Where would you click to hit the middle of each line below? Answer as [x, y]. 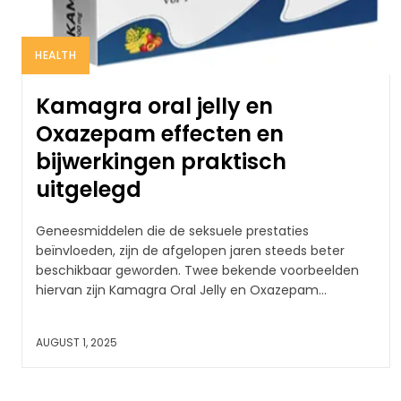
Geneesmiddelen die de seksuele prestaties [172, 230]
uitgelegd [89, 189]
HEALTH [55, 55]
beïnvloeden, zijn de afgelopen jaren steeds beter [190, 250]
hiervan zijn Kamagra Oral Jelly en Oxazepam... [181, 290]
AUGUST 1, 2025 [77, 342]
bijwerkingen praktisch [161, 161]
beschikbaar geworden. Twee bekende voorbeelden [197, 270]
